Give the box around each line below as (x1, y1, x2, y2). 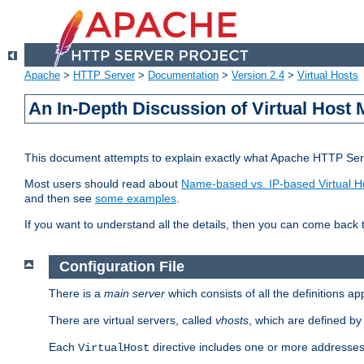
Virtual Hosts (297, 69, 358, 82)
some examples (95, 192, 176, 206)
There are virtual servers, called (49, 313, 215, 327)
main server (104, 286, 165, 300)
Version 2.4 (232, 69, 284, 82)
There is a (49, 286, 104, 300)
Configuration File (58, 258, 184, 275)
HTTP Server (73, 69, 135, 82)
